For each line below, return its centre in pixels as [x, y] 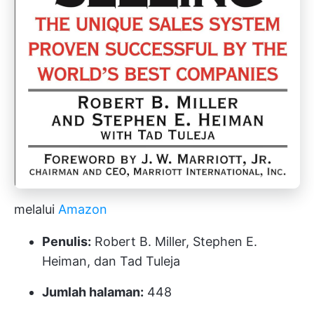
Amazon [83, 209]
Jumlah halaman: [93, 292]
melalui [36, 209]
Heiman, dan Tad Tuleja [111, 261]
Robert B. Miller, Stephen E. [174, 241]
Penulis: [67, 241]
